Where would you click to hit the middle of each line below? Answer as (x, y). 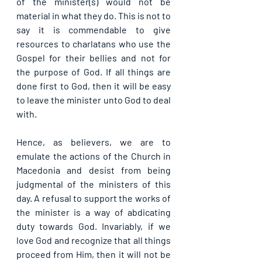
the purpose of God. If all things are (94, 72)
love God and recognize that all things (94, 240)
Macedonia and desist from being (94, 170)
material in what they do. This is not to (94, 16)
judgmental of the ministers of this (94, 184)
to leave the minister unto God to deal (94, 100)
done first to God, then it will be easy (94, 86)
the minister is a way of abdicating (94, 212)
